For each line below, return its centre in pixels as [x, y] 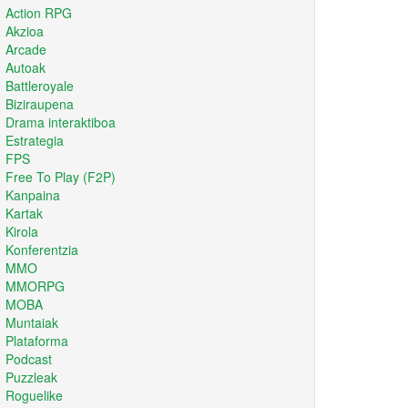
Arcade [26, 49]
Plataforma [37, 341]
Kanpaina [33, 195]
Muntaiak [32, 322]
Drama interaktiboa [61, 122]
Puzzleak [31, 377]
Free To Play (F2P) [61, 177]
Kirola [22, 231]
